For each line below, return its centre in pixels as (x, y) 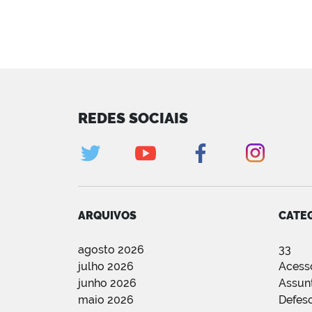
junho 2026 (107, 283)
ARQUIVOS (107, 216)
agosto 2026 (111, 250)
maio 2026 (106, 300)
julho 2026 (106, 267)
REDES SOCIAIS (133, 118)
